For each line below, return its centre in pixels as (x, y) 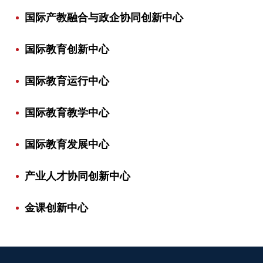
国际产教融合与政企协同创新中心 (104, 18)
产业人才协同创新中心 (77, 176)
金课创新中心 (56, 208)
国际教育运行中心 (67, 81)
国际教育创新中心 (67, 50)
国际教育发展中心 (67, 145)
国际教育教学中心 (67, 113)
